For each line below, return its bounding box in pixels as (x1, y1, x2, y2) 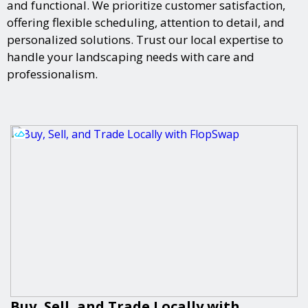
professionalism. (7, 65, 98, 82)
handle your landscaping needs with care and (7, 48, 254, 65)
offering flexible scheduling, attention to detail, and (7, 14, 285, 30)
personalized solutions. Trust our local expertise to (7, 31, 283, 47)
